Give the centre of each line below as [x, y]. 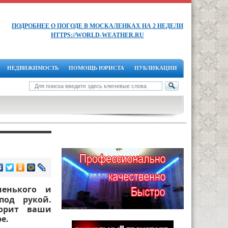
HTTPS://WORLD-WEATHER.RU [97, 35]
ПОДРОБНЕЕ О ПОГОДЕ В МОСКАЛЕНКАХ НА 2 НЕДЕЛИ [97, 26]
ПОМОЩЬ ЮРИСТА [96, 68]
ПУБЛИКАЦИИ [156, 68]
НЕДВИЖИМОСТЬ [33, 68]
